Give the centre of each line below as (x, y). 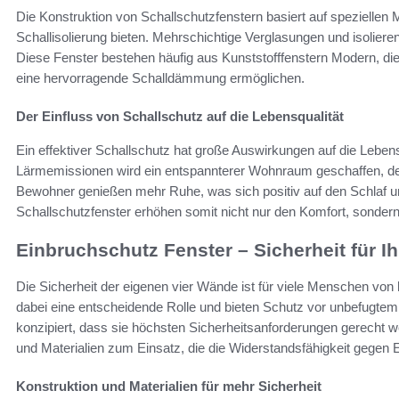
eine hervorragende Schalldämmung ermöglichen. (160, 78)
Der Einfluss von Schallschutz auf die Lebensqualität (180, 117)
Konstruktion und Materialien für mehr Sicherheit (169, 386)
